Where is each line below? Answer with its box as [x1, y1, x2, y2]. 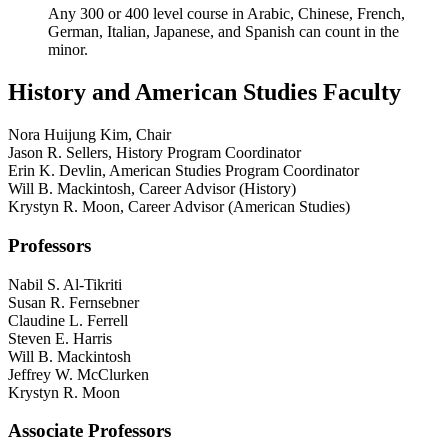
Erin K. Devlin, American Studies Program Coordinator [8, 162, 359, 180]
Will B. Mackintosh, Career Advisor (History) [8, 180, 296, 198]
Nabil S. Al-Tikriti [8, 275, 122, 293]
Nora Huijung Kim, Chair [8, 126, 171, 144]
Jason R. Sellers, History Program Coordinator [8, 144, 301, 162]
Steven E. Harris [8, 329, 112, 347]
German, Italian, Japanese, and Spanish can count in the [48, 23, 399, 41]
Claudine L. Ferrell [8, 311, 128, 329]
